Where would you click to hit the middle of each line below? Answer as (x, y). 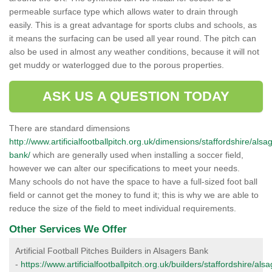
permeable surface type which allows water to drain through (124, 12)
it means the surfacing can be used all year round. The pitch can (133, 38)
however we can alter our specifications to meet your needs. (124, 168)
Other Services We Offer (68, 229)
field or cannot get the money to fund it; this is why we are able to (134, 195)
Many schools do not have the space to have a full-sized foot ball (133, 182)
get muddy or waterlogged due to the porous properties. (118, 65)
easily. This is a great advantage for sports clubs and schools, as (133, 25)
